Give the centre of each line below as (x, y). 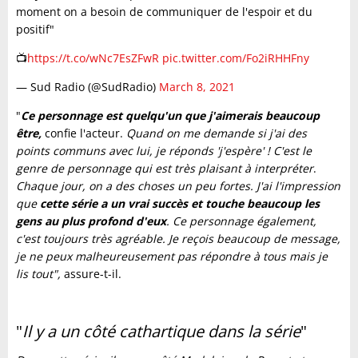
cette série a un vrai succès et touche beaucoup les (180, 203)
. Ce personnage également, (241, 221)
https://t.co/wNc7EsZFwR (93, 58)
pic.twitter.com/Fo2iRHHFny (236, 58)
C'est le (292, 150)
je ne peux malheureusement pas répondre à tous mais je (172, 256)
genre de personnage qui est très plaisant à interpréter (165, 168)
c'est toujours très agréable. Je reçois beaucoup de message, (178, 238)
